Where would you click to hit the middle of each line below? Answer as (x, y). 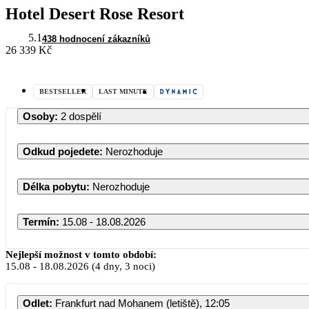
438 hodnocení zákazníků (96, 39)
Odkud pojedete (61, 151)
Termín (39, 221)
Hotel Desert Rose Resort (95, 13)
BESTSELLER (63, 91)
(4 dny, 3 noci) (122, 266)
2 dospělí (81, 116)
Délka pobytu (54, 186)
